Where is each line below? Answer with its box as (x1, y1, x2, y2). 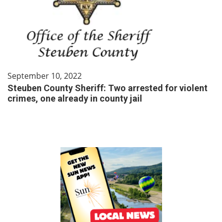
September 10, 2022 (7, 70, 82, 81)
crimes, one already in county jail (7, 93, 142, 104)
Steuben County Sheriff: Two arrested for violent (7, 83, 208, 93)
